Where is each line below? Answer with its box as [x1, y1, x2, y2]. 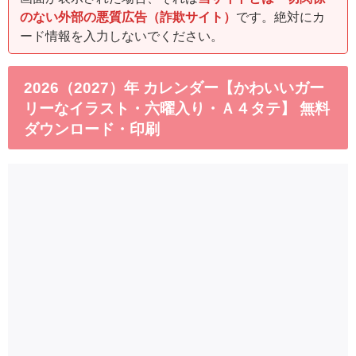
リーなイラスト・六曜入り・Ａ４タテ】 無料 [24, 99, 330, 117]
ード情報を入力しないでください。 [20, 28, 223, 43]
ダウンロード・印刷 [24, 120, 160, 137]
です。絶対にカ [236, 9, 325, 24]
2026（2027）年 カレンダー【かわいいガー [24, 79, 324, 96]
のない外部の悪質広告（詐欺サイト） [20, 9, 236, 24]
